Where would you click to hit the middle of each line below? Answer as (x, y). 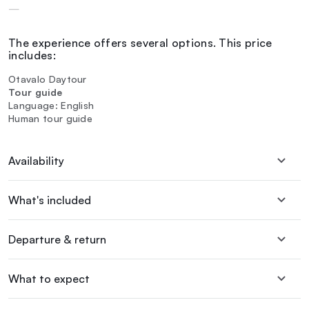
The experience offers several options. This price (140, 43)
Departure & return (57, 240)
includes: (32, 56)
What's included (50, 200)
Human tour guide (51, 119)
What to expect (49, 279)
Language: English (51, 106)
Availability (36, 161)
